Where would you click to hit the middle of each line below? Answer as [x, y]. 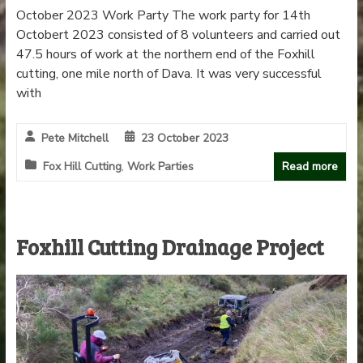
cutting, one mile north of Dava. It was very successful [169, 73]
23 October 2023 [184, 138]
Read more [310, 166]
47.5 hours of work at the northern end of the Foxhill [165, 54]
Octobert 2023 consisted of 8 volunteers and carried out [178, 34]
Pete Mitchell [75, 138]
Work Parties [160, 166]
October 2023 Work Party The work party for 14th [163, 15]
